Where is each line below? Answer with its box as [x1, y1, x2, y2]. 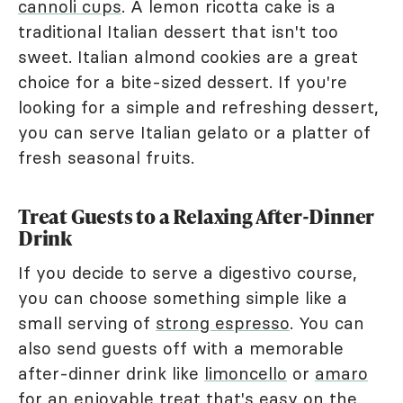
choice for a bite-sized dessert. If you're [18, 71, 347, 94]
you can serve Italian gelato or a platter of [18, 121, 371, 144]
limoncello [204, 363, 287, 385]
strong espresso [156, 312, 290, 335]
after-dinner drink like [18, 363, 204, 385]
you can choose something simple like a [18, 287, 347, 309]
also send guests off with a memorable [18, 337, 344, 360]
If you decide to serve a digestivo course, [18, 262, 357, 284]
